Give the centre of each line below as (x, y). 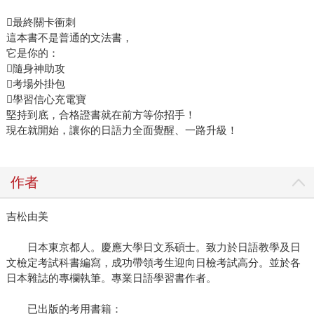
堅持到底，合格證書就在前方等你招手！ (101, 115)
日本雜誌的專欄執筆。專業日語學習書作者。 (111, 278)
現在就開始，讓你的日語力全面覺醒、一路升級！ (122, 130)
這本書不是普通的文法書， (69, 38)
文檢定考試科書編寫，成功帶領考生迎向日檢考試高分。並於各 (153, 263)
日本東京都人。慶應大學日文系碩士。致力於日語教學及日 (153, 247)
